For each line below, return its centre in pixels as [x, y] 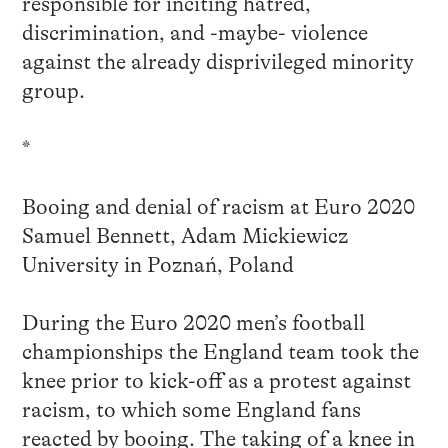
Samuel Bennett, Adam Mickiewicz [184, 236]
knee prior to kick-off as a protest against [216, 381]
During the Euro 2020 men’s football [193, 323]
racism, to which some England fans [191, 410]
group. [53, 91]
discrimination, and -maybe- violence [194, 33]
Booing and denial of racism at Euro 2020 [218, 207]
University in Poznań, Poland [157, 265]
